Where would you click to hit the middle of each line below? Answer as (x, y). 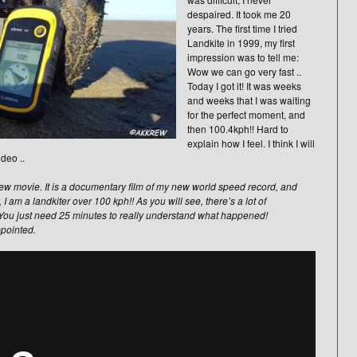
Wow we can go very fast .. (244, 72)
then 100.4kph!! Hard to (238, 129)
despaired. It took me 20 (239, 14)
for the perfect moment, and (246, 115)
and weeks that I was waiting (249, 100)
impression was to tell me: (243, 57)
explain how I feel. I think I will (251, 143)
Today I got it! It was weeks (244, 86)
